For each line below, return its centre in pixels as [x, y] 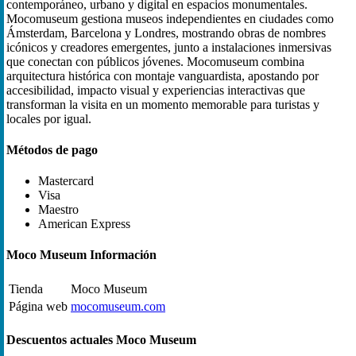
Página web [38, 306]
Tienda [26, 288]
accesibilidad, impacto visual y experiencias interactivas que [156, 90]
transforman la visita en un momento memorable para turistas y [163, 104]
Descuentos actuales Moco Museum [101, 339]
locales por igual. [49, 118]
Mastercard [66, 181]
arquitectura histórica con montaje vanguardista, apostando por [163, 75]
